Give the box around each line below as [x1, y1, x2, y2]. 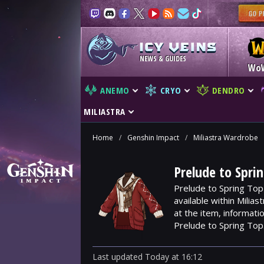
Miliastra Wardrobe [193, 133, 258, 143]
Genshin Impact [127, 133, 179, 143]
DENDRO [212, 84, 245, 96]
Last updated [93, 251, 145, 262]
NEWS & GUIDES [140, 54, 186, 64]
